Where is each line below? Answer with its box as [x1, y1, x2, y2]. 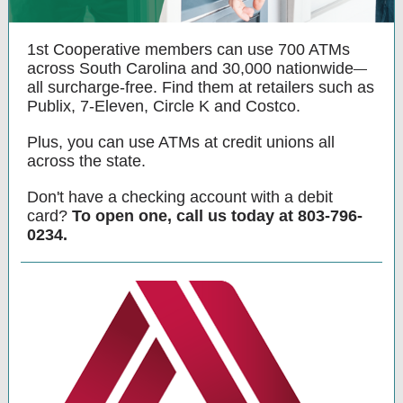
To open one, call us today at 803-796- [72, 207, 363, 225]
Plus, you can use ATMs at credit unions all [27, 133, 335, 151]
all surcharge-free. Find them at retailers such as [27, 78, 374, 96]
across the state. [27, 152, 146, 170]
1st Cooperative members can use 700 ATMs [27, 40, 350, 58]
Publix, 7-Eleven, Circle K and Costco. [27, 97, 300, 115]
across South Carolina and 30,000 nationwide [27, 59, 354, 77]
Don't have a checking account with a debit [27, 188, 333, 206]
